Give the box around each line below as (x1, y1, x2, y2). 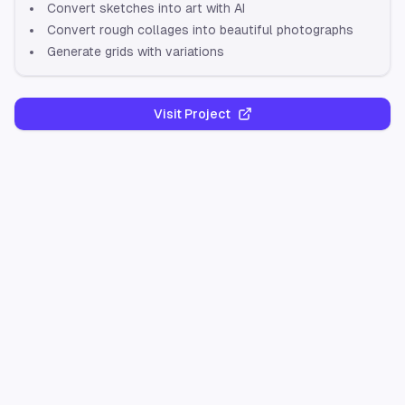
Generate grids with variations (47, 44, 224, 59)
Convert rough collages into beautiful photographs (47, 23, 353, 37)
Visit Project (153, 107, 231, 121)
